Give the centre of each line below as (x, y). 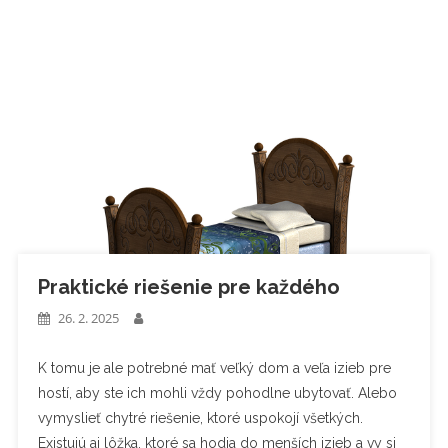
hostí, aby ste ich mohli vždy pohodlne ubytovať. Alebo (217, 392)
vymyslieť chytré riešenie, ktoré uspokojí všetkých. (200, 417)
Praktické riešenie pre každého (188, 286)
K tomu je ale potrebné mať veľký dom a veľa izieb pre (214, 367)
